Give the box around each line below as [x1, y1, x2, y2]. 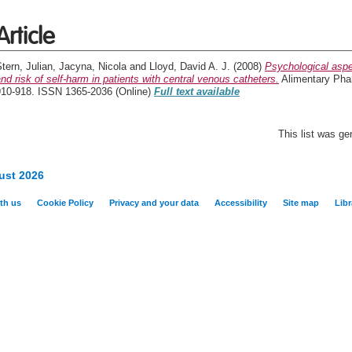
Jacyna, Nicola [59, 60, 126, 72]
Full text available [154, 86, 240, 97]
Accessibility [214, 198, 267, 207]
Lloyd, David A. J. [149, 60, 230, 72]
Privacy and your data [109, 198, 199, 207]
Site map [283, 198, 319, 207]
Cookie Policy [37, 198, 93, 207]
